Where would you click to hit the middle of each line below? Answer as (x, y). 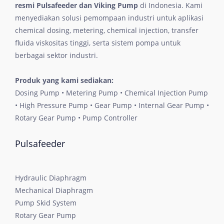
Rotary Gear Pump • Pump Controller (76, 117)
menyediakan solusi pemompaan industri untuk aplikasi (109, 17)
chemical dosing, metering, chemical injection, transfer (107, 30)
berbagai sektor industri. (56, 55)
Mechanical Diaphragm (54, 190)
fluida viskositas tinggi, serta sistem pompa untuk (98, 42)
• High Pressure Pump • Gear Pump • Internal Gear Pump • (112, 105)
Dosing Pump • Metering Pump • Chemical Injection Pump (111, 92)
